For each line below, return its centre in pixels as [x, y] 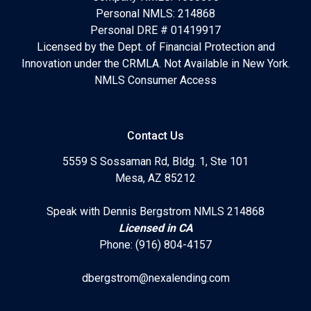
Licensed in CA [155, 228]
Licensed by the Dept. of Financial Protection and [155, 47]
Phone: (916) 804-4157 [155, 244]
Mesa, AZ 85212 [155, 178]
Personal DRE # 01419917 [155, 30]
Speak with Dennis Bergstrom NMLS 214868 [155, 211]
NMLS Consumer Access [155, 80]
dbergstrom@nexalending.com [155, 278]
